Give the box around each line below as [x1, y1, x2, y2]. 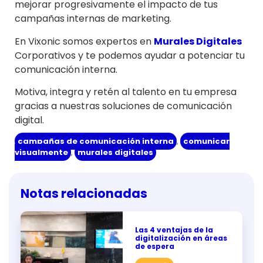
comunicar [183, 136, 230, 147]
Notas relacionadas [21, 185, 147, 203]
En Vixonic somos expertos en [15, 34, 154, 48]
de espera [134, 241, 174, 252]
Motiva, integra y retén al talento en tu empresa [15, 85, 237, 99]
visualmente [15, 147, 68, 159]
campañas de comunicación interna [18, 136, 174, 147]
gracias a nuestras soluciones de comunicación [15, 99, 232, 113]
